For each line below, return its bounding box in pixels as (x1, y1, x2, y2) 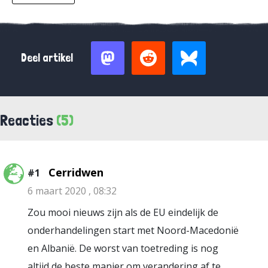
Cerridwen (48, 165, 103, 179)
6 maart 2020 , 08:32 (28, 184, 117, 197)
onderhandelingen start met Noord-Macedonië (28, 224, 239, 237)
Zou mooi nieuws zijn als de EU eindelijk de (28, 206, 218, 219)
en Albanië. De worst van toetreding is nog (28, 242, 218, 255)
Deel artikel (21, 51, 73, 65)
